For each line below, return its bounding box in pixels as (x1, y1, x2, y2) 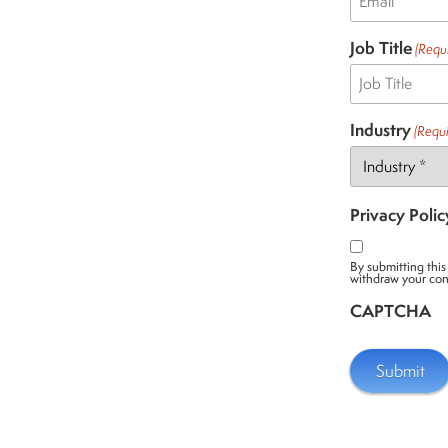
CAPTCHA (350, 299, 431, 323)
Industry (350, 118, 411, 142)
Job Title (350, 36, 412, 60)
